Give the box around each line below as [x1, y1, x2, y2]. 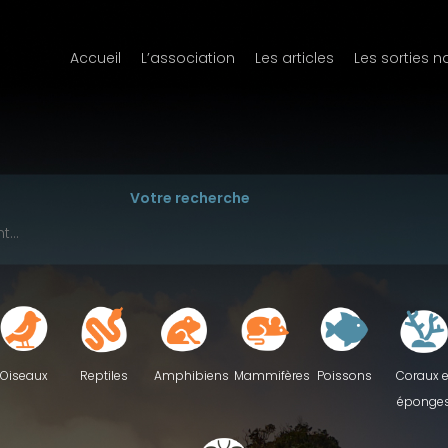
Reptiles [80, 366, 128, 384]
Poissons [316, 366, 372, 384]
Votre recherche [130, 187, 250, 208]
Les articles [255, 48, 334, 68]
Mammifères [234, 366, 310, 384]
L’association [141, 48, 235, 68]
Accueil [70, 48, 121, 68]
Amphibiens [154, 366, 229, 384]
